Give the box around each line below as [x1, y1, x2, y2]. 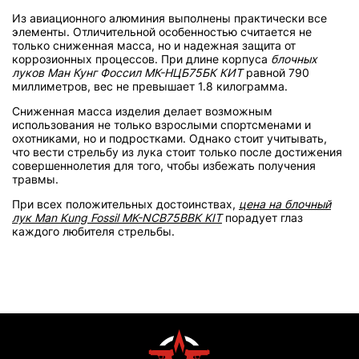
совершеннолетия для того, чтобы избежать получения [12, 158, 316, 172]
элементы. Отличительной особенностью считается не [12, 24, 312, 38]
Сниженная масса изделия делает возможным [12, 103, 272, 118]
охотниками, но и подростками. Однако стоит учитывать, [12, 131, 327, 145]
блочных [271, 51, 317, 66]
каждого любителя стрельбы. [12, 224, 175, 238]
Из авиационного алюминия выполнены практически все [12, 10, 327, 25]
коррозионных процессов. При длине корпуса [12, 51, 271, 66]
